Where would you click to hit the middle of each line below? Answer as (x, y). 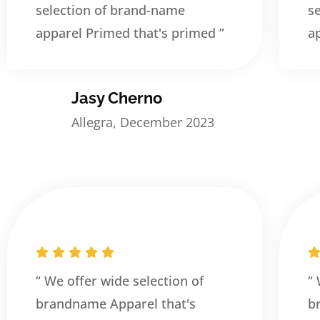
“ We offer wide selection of (120, 281)
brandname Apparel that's (116, 304)
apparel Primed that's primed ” (130, 33)
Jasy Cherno (117, 97)
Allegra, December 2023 (143, 122)
